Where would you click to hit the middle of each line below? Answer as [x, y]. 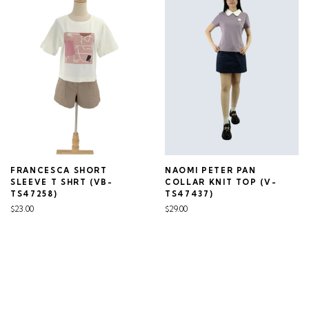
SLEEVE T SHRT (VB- [62, 182]
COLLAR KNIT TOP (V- [221, 182]
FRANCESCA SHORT [59, 171]
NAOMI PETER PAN [211, 171]
